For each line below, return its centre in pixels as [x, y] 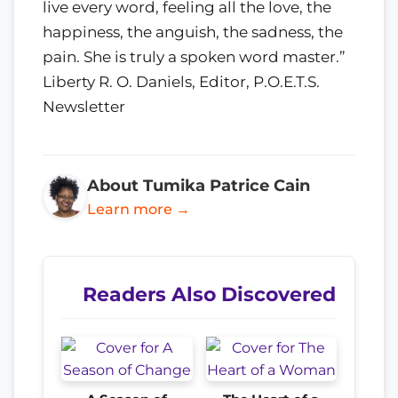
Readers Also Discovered [209, 294]
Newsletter [84, 106]
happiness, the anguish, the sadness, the [193, 32]
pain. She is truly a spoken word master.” [194, 56]
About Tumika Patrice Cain [199, 185]
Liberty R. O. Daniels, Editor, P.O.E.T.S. [181, 81]
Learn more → [139, 209]
